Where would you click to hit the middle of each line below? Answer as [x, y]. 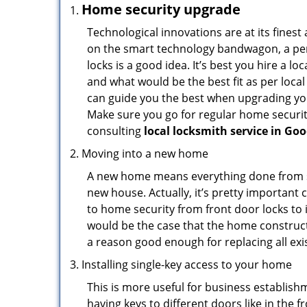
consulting [115, 131]
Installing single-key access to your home [187, 265]
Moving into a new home [145, 153]
